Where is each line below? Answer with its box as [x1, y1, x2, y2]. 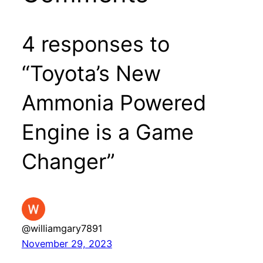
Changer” [21, 148, 115, 174]
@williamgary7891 [21, 222, 103, 234]
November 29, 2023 [21, 237, 112, 249]
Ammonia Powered [21, 89, 206, 116]
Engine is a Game [21, 119, 194, 145]
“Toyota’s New [21, 60, 161, 86]
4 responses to [21, 31, 170, 57]
